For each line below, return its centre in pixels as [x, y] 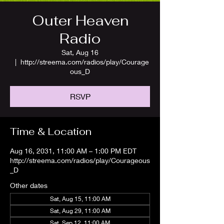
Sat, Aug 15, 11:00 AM [80, 199]
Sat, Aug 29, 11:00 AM [80, 211]
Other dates [29, 185]
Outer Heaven [80, 20]
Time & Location [51, 131]
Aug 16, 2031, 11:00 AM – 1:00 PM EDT [73, 151]
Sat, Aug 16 [80, 52]
